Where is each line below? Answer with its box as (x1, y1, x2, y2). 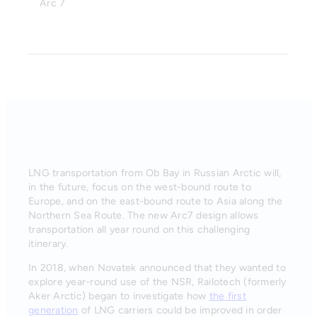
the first (209, 290, 246, 303)
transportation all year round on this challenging (28, 224, 250, 236)
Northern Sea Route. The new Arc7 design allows (28, 209, 259, 222)
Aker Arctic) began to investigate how (28, 290, 209, 303)
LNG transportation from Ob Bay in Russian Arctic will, (28, 167, 282, 180)
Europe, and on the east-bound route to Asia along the (28, 195, 283, 208)
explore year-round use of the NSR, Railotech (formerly (28, 276, 287, 289)
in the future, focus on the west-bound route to (28, 181, 251, 194)
